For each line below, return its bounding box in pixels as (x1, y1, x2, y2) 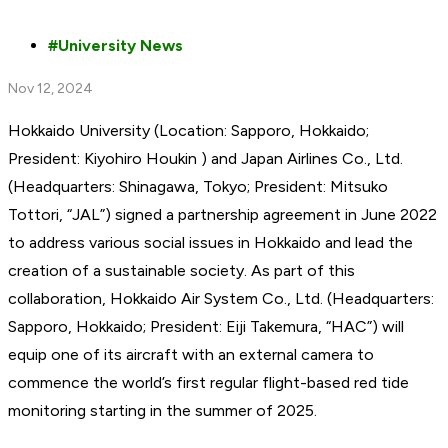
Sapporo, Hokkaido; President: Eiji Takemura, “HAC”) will (8, 316, 404, 336)
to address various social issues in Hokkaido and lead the (8, 232, 413, 252)
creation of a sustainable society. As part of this (8, 260, 355, 280)
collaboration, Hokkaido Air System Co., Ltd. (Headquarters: (8, 288, 434, 308)
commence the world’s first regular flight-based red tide (8, 372, 409, 392)
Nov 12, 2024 (8, 79, 93, 97)
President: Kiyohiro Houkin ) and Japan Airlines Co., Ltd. (8, 148, 403, 168)
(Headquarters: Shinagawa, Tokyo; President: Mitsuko (8, 176, 388, 196)
